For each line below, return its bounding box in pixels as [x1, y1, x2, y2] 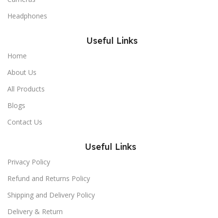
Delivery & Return [7, 206, 63, 216]
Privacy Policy [7, 157, 50, 166]
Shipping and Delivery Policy [7, 190, 95, 200]
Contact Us [7, 117, 42, 127]
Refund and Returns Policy [7, 173, 90, 183]
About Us [7, 67, 36, 77]
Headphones [7, 11, 47, 20]
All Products [7, 84, 45, 93]
